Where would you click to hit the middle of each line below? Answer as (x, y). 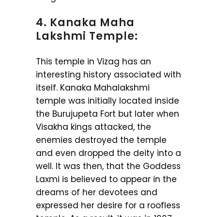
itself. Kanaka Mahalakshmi (93, 88)
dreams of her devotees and (97, 193)
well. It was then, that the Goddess (108, 166)
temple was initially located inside (108, 101)
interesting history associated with (108, 75)
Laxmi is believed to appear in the (106, 179)
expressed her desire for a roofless (108, 206)
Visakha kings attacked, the (93, 127)
